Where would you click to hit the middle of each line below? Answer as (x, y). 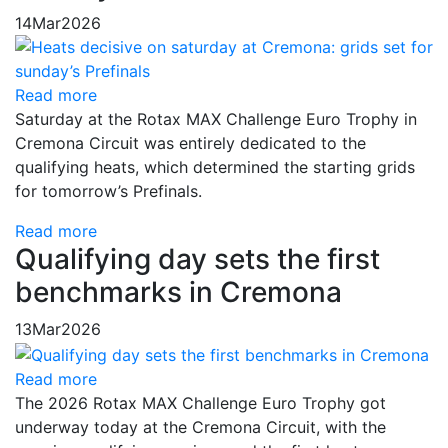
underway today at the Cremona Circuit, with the (200, 426)
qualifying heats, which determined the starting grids (215, 166)
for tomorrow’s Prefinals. (108, 190)
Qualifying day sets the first (197, 258)
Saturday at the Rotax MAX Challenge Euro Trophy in (216, 118)
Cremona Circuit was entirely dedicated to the (190, 142)
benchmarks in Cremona (178, 291)
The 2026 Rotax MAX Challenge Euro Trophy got (200, 402)
